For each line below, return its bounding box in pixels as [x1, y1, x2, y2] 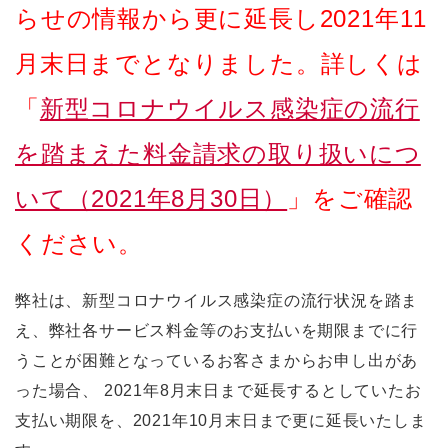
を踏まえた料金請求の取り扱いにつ [15, 140, 421, 167]
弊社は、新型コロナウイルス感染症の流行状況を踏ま [15, 292, 419, 309]
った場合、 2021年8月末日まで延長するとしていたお [15, 382, 422, 399]
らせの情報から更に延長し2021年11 [15, 5, 428, 32]
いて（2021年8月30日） [15, 185, 288, 212]
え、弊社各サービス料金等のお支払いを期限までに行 [15, 322, 419, 339]
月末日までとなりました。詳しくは [15, 50, 423, 77]
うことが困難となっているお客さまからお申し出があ [15, 352, 419, 369]
